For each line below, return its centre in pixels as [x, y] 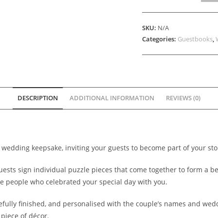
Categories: [160, 39]
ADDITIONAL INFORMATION [112, 98]
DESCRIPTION [38, 98]
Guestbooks [195, 39]
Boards [153, 23]
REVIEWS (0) [183, 98]
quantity [155, 36]
